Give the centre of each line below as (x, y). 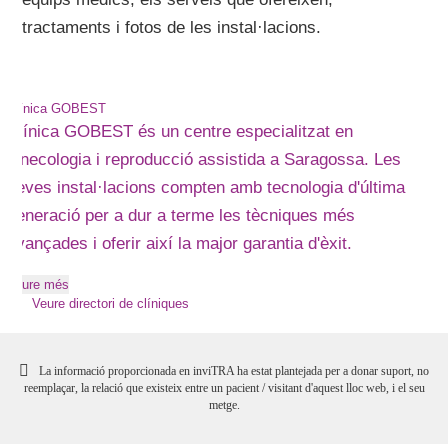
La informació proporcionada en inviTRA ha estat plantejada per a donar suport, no (234, 371)
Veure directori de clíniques (111, 303)
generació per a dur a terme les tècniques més (181, 215)
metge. (224, 405)
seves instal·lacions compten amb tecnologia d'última (206, 187)
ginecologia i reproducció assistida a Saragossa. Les (204, 159)
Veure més (38, 284)
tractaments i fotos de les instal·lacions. (172, 27)
